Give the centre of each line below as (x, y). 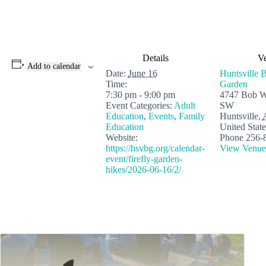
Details (155, 58)
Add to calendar (54, 66)
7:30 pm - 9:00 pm (140, 95)
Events (161, 116)
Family (191, 116)
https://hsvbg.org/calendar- (155, 148)
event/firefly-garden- (144, 159)
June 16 (142, 73)
